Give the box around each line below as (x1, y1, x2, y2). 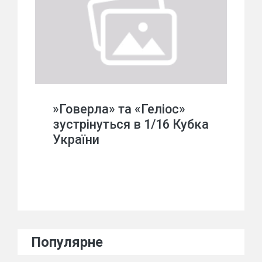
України (53, 132, 99, 147)
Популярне (32, 234, 103, 250)
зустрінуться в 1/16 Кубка (53, 117, 209, 132)
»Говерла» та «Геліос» (53, 102, 185, 116)
